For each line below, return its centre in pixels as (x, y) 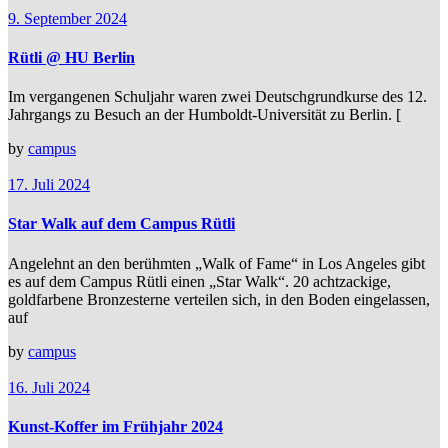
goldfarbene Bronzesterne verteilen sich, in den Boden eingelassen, (219, 299)
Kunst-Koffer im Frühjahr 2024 (115, 426)
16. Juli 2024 (49, 387)
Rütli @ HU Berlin (71, 57)
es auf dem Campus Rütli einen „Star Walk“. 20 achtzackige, (199, 281)
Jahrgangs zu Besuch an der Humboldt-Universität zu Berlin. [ (204, 115)
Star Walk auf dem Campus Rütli (121, 224)
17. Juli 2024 (49, 185)
